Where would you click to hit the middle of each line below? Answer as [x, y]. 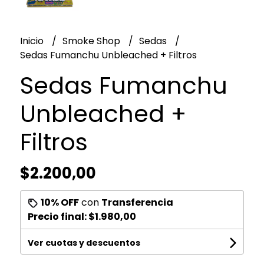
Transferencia [137, 203]
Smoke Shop [92, 41]
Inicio [33, 41]
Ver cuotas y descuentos [84, 243]
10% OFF [60, 203]
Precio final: [58, 217]
